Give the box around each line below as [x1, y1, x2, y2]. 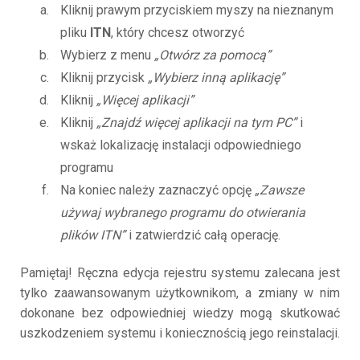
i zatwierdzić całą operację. [125, 227, 280, 243]
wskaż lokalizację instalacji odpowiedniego [60, 137, 301, 153]
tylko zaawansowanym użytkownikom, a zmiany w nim [20, 285, 340, 301]
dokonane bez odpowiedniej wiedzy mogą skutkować [20, 305, 340, 321]
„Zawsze [255, 182, 304, 198]
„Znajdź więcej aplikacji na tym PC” [96, 115, 297, 131]
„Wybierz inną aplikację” [148, 70, 284, 86]
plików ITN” [60, 227, 125, 243]
